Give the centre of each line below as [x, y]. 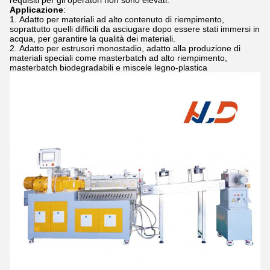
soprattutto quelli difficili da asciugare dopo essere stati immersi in [135, 29]
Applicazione [36, 10]
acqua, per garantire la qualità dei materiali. [93, 39]
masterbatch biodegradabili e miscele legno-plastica [108, 67]
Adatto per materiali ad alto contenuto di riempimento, [122, 19]
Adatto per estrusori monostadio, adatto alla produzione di [130, 48]
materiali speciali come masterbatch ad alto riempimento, [118, 58]
